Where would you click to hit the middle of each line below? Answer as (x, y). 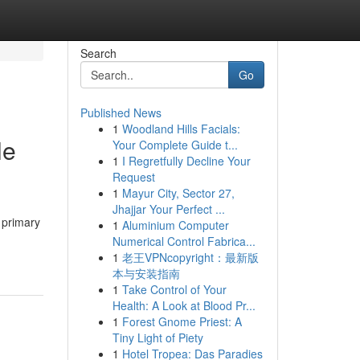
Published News (121, 112)
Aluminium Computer (175, 225)
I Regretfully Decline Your (186, 161)
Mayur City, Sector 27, (178, 193)
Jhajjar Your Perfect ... (168, 209)
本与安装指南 (146, 273)
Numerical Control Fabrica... (184, 241)
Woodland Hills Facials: (181, 129)
